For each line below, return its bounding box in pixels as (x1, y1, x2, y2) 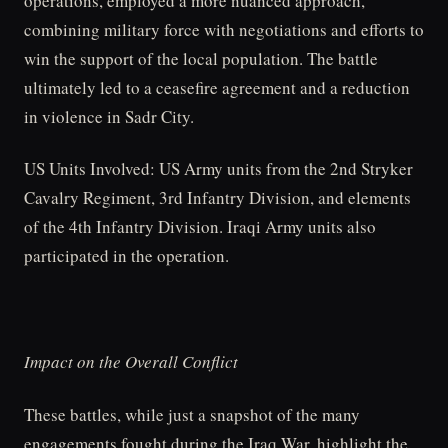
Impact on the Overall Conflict (24, 349, 238, 373)
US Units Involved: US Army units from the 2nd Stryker (24, 157, 413, 181)
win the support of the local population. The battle (24, 46, 378, 70)
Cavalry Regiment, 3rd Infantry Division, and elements (24, 186, 411, 210)
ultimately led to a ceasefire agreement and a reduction (24, 75, 410, 99)
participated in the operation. (24, 244, 229, 268)
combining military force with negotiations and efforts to (24, 17, 424, 41)
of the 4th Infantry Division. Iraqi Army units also (24, 215, 376, 239)
